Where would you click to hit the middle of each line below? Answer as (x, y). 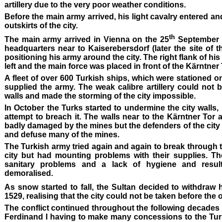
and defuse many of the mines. (62, 134)
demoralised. (29, 173)
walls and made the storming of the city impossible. (100, 96)
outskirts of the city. (41, 25)
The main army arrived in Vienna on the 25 (87, 39)
